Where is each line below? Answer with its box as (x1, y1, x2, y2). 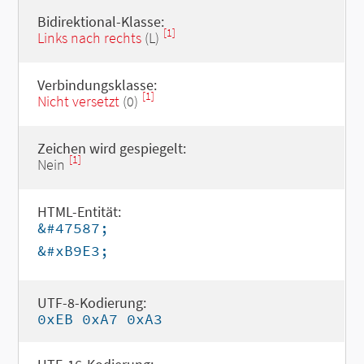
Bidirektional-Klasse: (37, 12, 164, 31)
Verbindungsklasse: (37, 76, 157, 94)
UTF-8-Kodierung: (37, 293, 146, 312)
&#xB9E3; (37, 241, 109, 260)
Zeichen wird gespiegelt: (37, 139, 186, 158)
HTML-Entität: (37, 202, 121, 221)
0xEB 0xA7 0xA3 (37, 310, 162, 328)
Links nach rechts (37, 28, 141, 47)
